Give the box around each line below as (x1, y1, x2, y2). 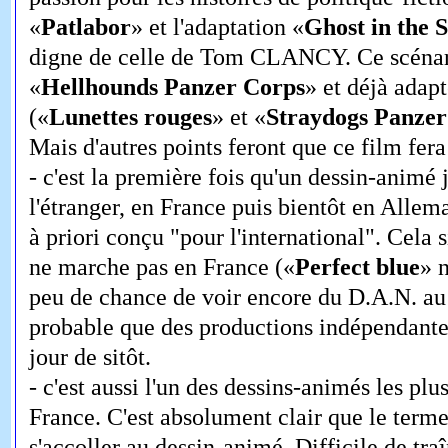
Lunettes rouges (48, 104, 212, 131)
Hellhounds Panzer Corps (40, 74, 305, 101)
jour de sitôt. (28, 344, 151, 371)
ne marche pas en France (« (28, 254, 295, 281)
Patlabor (40, 14, 131, 41)
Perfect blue (294, 254, 420, 281)
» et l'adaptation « (130, 14, 304, 41)
